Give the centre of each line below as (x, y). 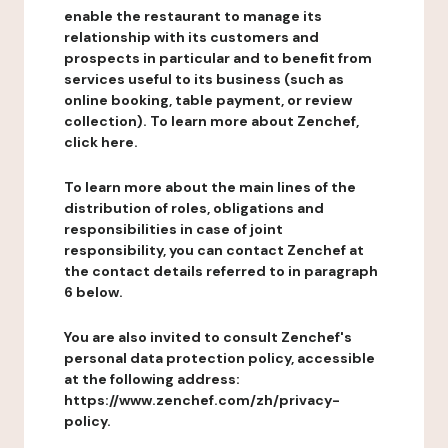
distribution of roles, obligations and (194, 208)
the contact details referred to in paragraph (221, 271)
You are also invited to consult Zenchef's (208, 337)
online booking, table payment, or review (208, 100)
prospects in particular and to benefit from (218, 58)
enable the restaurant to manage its (193, 16)
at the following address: (152, 379)
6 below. (93, 292)
